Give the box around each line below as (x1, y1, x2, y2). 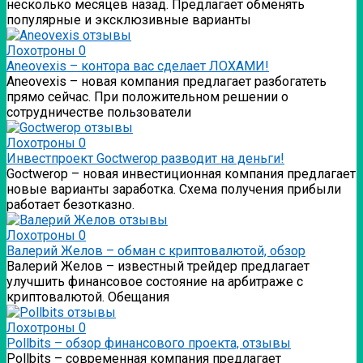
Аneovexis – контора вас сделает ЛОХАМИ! (6, 58, 269, 75)
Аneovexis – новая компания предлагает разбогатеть (6, 74, 327, 90)
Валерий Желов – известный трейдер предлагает (6, 258, 310, 275)
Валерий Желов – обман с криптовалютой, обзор (6, 243, 305, 259)
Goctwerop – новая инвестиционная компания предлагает (6, 166, 356, 182)
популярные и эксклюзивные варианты (6, 12, 251, 28)
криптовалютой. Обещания (6, 289, 169, 305)
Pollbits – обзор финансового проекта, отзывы (6, 335, 291, 352)
